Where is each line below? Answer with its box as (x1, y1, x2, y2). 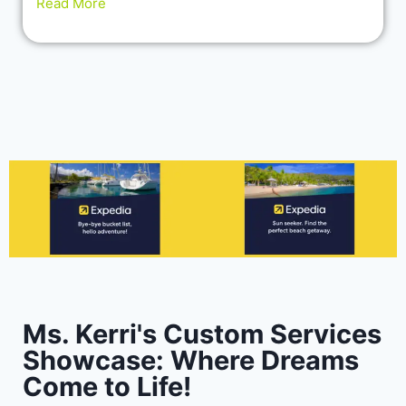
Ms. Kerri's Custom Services (23, 317, 382, 350)
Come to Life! (23, 370, 191, 402)
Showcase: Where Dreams (23, 343, 359, 376)
